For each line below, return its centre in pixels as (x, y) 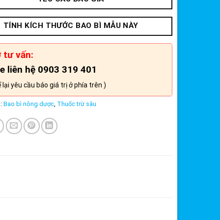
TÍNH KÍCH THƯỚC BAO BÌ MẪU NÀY (71, 26)
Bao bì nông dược (28, 104)
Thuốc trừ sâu (76, 104)
